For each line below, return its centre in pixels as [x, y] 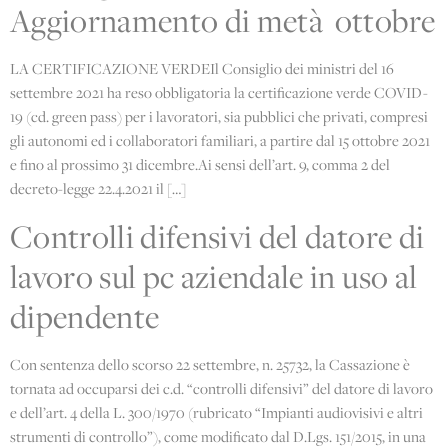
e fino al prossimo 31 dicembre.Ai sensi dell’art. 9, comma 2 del [200, 164]
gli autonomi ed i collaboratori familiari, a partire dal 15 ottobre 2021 [220, 140]
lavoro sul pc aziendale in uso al [214, 276]
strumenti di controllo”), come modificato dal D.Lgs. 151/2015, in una [218, 436]
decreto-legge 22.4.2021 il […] [98, 188]
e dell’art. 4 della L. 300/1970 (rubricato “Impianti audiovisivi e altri [216, 412]
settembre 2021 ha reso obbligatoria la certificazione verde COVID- [219, 92]
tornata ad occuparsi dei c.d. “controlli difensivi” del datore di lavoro [221, 388]
